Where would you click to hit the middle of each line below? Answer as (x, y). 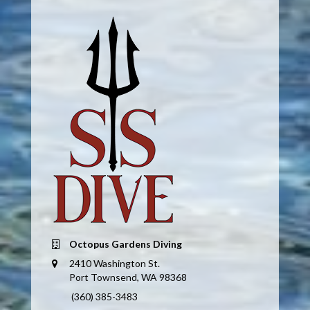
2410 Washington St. (114, 264)
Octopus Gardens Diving (125, 244)
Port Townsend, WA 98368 (128, 277)
